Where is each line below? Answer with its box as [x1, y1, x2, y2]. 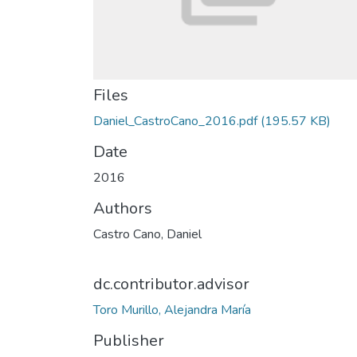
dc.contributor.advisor [93, 273, 249, 295]
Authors [93, 198, 152, 219]
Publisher [93, 330, 164, 351]
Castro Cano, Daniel [93, 226, 202, 243]
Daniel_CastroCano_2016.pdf [93, 112, 257, 130]
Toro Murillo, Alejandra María [93, 301, 251, 319]
